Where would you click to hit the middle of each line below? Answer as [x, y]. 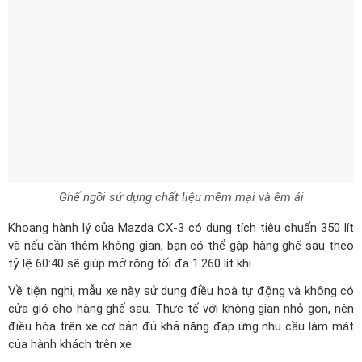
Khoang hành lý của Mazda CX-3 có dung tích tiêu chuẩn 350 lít [181, 119]
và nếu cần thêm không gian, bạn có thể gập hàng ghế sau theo [181, 137]
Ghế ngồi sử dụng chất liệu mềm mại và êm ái [181, 88]
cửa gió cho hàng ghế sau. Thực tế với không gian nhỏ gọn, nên [181, 200]
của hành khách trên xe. [71, 236]
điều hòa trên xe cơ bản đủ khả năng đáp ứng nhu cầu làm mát [181, 218]
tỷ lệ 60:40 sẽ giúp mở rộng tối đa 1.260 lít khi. [131, 155]
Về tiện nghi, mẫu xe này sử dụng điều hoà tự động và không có [181, 182]
